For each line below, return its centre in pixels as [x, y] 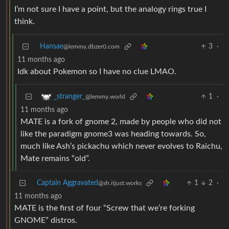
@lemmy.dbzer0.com [91, 47]
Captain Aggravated [67, 183]
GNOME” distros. [46, 221]
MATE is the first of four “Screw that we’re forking [105, 208]
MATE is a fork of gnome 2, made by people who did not [121, 122]
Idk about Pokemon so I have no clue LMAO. [97, 72]
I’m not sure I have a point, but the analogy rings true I [110, 9]
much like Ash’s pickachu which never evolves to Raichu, [121, 146]
